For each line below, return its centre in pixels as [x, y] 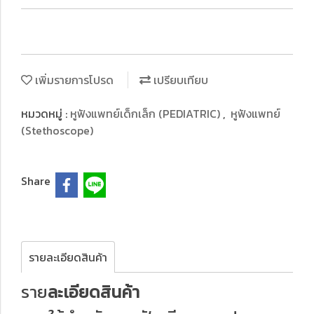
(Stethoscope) [57, 130]
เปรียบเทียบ [179, 80]
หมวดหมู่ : [46, 114]
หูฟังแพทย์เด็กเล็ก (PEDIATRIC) [146, 114]
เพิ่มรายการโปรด [73, 80]
